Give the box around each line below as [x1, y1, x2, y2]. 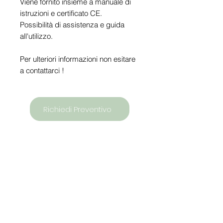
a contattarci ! [20, 66, 64, 75]
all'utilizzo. [20, 31, 53, 41]
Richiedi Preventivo [43, 104, 111, 114]
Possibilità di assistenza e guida [20, 20, 124, 29]
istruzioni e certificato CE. [20, 8, 102, 18]
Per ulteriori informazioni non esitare [20, 54, 135, 64]
